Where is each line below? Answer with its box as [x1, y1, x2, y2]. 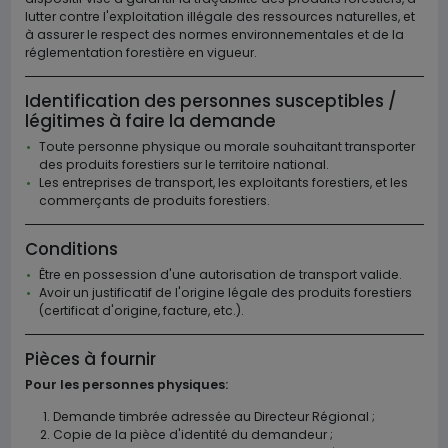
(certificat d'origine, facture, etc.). [38, 302, 244, 319]
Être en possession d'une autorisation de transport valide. [38, 266, 402, 283]
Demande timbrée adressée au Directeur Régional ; [52, 408, 375, 425]
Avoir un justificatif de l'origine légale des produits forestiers [38, 284, 412, 301]
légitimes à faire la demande [24, 109, 276, 133]
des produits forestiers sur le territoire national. [38, 156, 329, 173]
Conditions [24, 237, 118, 261]
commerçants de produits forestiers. [38, 192, 270, 209]
